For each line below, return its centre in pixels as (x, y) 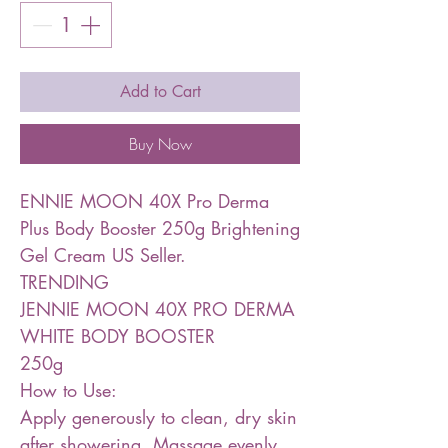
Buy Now (160, 144)
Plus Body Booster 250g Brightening (160, 228)
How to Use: (68, 390)
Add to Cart (160, 91)
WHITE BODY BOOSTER (117, 336)
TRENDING (64, 282)
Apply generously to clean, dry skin (158, 417)
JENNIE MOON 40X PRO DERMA (157, 309)
